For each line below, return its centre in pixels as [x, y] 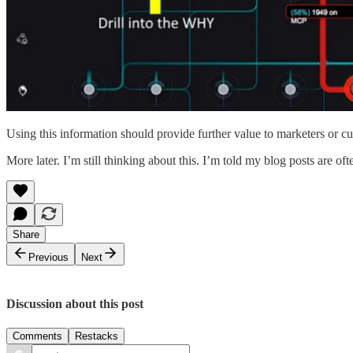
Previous [48, 257]
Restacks [97, 336]
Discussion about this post [75, 303]
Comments [37, 336]
